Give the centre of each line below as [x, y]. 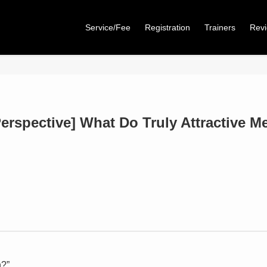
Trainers [220, 27]
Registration [167, 27]
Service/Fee [108, 27]
